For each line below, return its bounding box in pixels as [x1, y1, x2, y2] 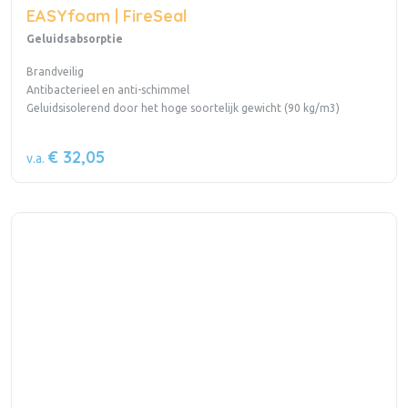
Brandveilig [26, 65, 84, 77]
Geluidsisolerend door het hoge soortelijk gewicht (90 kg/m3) [26, 101, 340, 114]
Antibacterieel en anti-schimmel [26, 83, 189, 96]
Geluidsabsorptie [26, 32, 123, 45]
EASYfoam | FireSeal [26, 5, 188, 26]
